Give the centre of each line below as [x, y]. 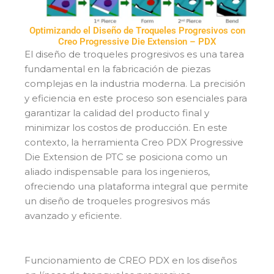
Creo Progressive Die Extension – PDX [137, 42]
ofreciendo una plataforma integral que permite [136, 187]
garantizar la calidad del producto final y [117, 113]
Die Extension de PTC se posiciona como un [126, 157]
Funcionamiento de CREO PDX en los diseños [131, 261]
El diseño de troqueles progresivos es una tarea [134, 54]
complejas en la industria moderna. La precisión [135, 84]
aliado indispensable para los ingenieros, [117, 172]
